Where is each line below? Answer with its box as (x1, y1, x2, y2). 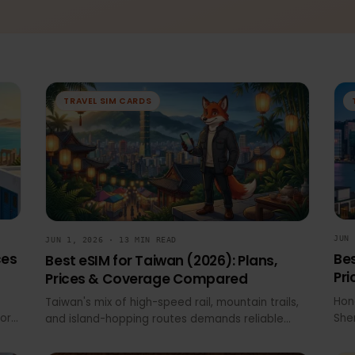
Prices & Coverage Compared (67, 302, 280, 323)
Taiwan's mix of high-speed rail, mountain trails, (67, 329, 334, 345)
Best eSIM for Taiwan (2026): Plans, (67, 282, 311, 303)
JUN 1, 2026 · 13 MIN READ (67, 265, 205, 276)
